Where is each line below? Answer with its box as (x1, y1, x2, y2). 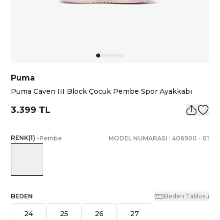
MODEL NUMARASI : (108, 135, 172, 142)
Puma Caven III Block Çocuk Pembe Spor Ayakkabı (11, 87, 192, 96)
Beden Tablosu (164, 192, 209, 200)
